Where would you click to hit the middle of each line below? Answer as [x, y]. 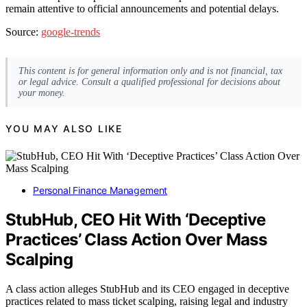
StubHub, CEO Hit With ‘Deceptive [136, 220]
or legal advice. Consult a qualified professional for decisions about [149, 82]
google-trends [71, 32]
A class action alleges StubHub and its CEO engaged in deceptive [147, 289]
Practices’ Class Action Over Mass [136, 240]
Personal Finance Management [100, 191]
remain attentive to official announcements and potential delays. [142, 9]
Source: [23, 32]
